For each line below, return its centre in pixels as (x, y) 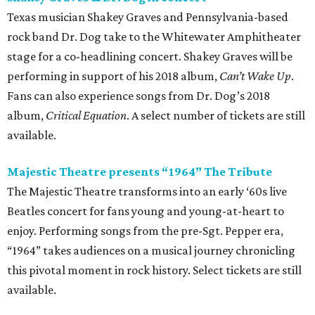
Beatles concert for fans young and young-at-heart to (146, 211)
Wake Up (269, 76)
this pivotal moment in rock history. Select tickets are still (154, 270)
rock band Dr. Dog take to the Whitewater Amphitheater (154, 37)
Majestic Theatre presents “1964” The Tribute (140, 172)
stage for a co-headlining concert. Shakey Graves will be (150, 57)
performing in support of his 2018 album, (113, 76)
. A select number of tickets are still (216, 116)
